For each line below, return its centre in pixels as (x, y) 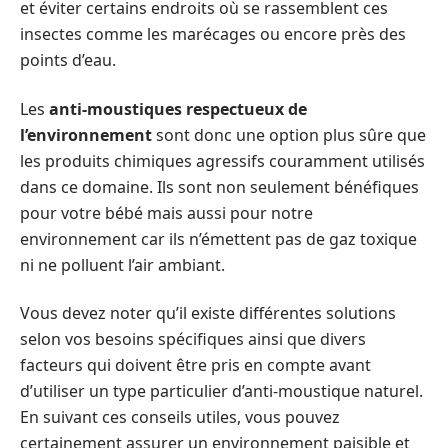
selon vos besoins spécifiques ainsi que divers (193, 339)
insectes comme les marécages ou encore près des (213, 34)
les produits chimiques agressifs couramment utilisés (222, 160)
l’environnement (86, 134)
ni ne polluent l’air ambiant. (122, 264)
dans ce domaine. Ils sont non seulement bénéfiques (219, 186)
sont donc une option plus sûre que (289, 134)
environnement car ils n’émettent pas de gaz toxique (218, 238)
